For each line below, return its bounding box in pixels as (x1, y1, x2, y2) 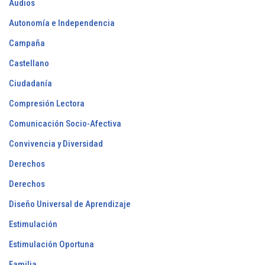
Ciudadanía (9, 78, 52, 89)
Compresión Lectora (9, 98, 85, 109)
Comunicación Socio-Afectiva (9, 118, 121, 130)
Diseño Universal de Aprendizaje (9, 199, 131, 210)
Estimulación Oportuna (9, 239, 94, 250)
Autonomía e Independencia (9, 18, 115, 29)
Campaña (9, 38, 45, 49)
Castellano (9, 58, 49, 69)
